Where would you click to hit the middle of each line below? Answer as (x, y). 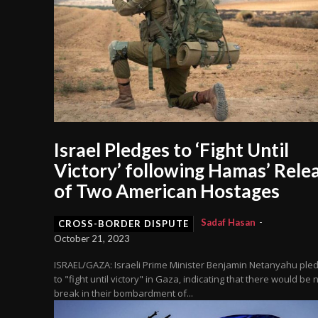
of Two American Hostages (167, 191)
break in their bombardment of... (124, 294)
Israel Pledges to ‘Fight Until (171, 150)
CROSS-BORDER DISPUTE (124, 224)
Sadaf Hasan (228, 223)
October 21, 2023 (92, 239)
